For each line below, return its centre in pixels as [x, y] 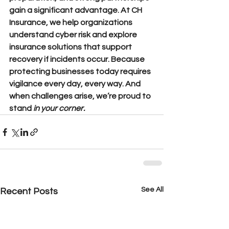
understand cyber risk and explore [74, 35]
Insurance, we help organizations [72, 22]
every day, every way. [85, 84]
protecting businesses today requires [81, 72]
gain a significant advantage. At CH [76, 10]
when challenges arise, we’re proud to [81, 96]
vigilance [27, 84]
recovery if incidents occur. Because [78, 59]
